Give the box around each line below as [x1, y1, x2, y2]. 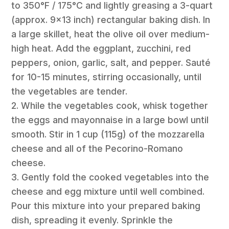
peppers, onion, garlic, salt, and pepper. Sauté [11, 57, 211, 68]
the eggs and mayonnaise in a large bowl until [11, 114, 209, 125]
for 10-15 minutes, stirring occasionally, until [11, 71, 202, 82]
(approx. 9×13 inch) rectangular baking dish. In [11, 14, 211, 25]
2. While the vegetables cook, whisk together [11, 100, 209, 111]
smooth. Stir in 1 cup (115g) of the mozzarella [11, 128, 205, 140]
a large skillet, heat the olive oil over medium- [11, 28, 210, 39]
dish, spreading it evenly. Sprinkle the [11, 214, 173, 225]
